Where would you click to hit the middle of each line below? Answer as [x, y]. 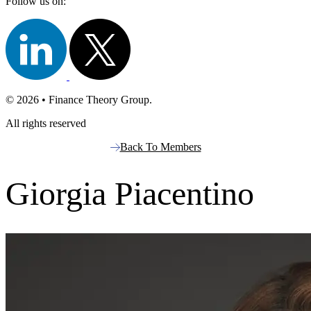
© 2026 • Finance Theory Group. [79, 100]
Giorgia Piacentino [130, 194]
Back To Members [160, 147]
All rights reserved [46, 123]
